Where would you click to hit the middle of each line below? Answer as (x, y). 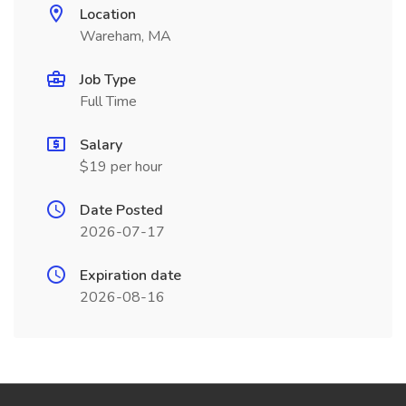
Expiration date (130, 275)
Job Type (108, 80)
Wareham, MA (126, 36)
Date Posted (121, 210)
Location (108, 14)
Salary (101, 145)
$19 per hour (121, 167)
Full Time (108, 101)
